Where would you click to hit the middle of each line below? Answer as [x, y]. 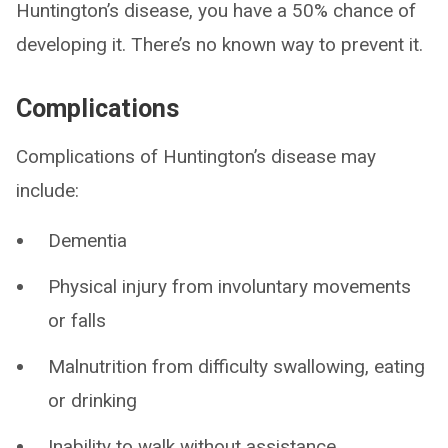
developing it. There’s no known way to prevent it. [219, 44]
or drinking [92, 400]
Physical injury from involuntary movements [229, 286]
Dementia [87, 240]
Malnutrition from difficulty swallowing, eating [236, 366]
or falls [77, 320]
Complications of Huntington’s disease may [196, 156]
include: [47, 190]
